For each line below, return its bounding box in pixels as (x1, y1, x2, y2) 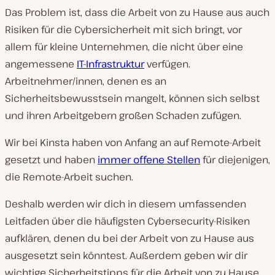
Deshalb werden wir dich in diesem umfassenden (5, 197, 246, 211)
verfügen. (144, 57, 190, 71)
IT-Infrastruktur (77, 57, 144, 71)
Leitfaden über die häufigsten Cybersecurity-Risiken (5, 214, 250, 228)
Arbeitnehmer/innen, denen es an (5, 74, 166, 88)
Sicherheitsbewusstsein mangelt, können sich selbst (5, 91, 260, 105)
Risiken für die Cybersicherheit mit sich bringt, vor (5, 23, 242, 36)
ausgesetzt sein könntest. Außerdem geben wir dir (5, 249, 247, 262)
